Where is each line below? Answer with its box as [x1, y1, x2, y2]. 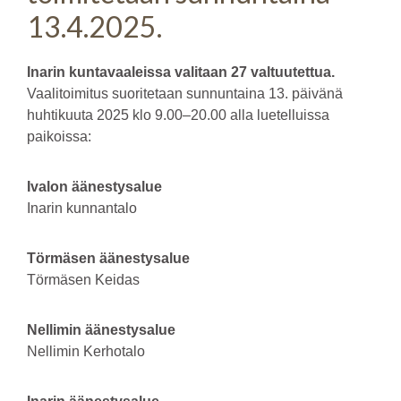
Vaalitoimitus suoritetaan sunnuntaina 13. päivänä [27, 86, 343, 101]
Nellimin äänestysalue [27, 322, 183, 337]
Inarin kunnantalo [27, 200, 137, 216]
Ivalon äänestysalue [27, 179, 166, 194]
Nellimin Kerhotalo [27, 344, 145, 359]
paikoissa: [27, 129, 91, 144]
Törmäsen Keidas [27, 272, 140, 287]
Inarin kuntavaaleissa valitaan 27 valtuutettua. [27, 64, 335, 80]
